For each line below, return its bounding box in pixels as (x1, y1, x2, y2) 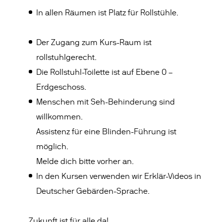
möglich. (36, 142, 69, 151)
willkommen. (36, 112, 83, 121)
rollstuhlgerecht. (36, 53, 97, 62)
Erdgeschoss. (36, 83, 87, 92)
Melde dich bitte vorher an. (36, 157, 134, 166)
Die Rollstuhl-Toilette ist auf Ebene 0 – (36, 68, 173, 77)
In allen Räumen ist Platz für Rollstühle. (36, 8, 179, 17)
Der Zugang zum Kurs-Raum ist (36, 38, 152, 47)
